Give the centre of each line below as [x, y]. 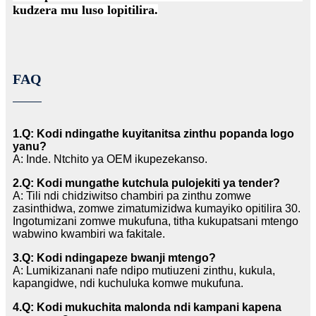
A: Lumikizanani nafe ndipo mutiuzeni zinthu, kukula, [144, 271]
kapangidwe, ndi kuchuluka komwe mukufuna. [128, 284]
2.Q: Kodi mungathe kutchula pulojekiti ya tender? [146, 183]
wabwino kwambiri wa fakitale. [89, 234]
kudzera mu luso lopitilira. [85, 10]
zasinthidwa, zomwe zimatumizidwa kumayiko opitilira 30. [157, 209]
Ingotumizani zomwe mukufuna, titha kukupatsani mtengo [156, 221]
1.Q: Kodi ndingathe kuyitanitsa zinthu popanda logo [153, 134]
